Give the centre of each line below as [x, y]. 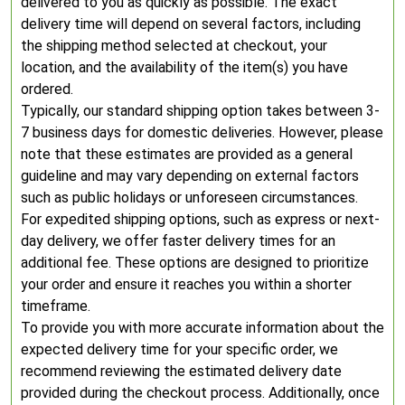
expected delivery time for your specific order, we [179, 349]
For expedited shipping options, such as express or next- [200, 219]
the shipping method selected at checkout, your [174, 46]
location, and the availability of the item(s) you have [184, 67]
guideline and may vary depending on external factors [190, 176]
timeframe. [56, 306]
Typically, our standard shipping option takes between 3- [200, 111]
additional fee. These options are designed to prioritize [195, 263]
